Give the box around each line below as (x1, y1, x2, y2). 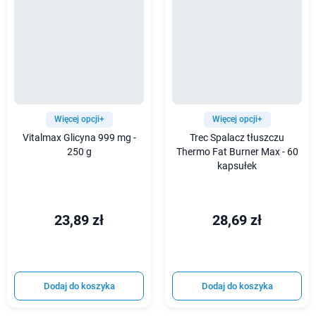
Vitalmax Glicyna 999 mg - (22, 132, 136, 145)
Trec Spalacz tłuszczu (190, 132, 284, 145)
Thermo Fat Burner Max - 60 (176, 146, 298, 159)
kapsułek (217, 160, 257, 173)
